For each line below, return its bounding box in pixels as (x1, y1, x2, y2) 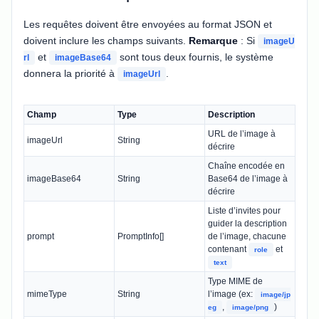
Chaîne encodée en (208, 160, 285, 171)
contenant (208, 244, 249, 254)
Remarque (189, 34, 238, 46)
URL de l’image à (208, 128, 276, 139)
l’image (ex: (208, 288, 255, 299)
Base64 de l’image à (208, 173, 288, 184)
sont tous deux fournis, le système (117, 51, 273, 63)
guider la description (208, 218, 287, 229)
